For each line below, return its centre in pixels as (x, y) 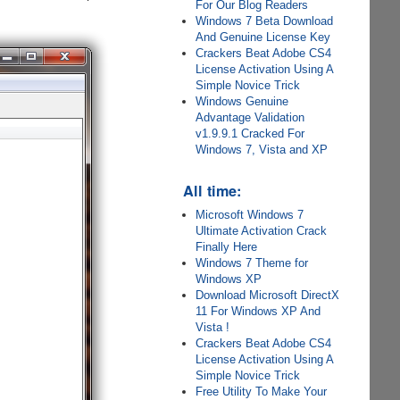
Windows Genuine (242, 101)
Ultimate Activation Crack (262, 231)
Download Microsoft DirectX (268, 295)
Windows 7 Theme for (252, 263)
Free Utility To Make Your (262, 392)
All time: (212, 191)
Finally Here (227, 247)
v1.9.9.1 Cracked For (250, 133)
